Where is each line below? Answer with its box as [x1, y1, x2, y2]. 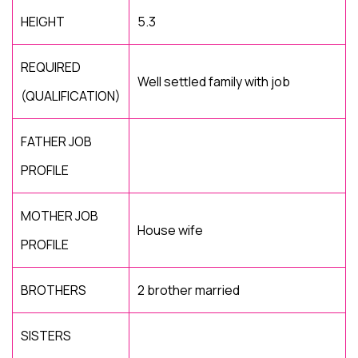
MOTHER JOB [21, 207, 98, 225]
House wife [137, 221, 203, 239]
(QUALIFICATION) [21, 87, 121, 105]
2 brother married [137, 281, 240, 299]
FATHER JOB [21, 133, 92, 150]
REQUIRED [21, 58, 81, 76]
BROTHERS [21, 281, 86, 299]
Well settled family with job [137, 73, 290, 90]
